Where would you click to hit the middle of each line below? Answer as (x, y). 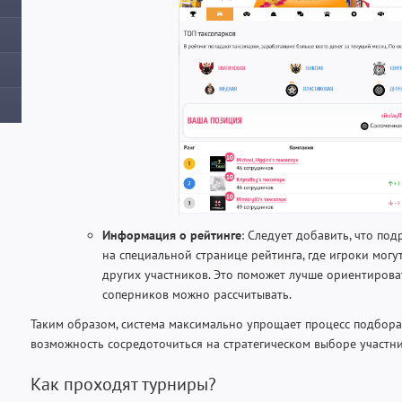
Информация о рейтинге (172, 235)
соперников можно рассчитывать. (197, 294)
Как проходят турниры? (123, 384)
